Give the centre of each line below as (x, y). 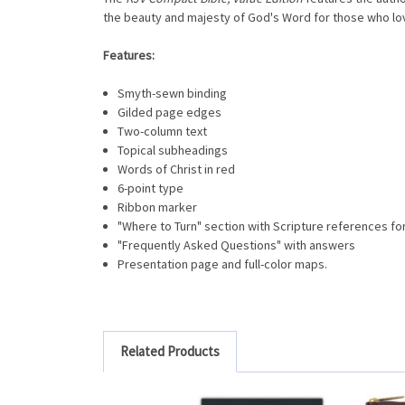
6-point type (151, 188)
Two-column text (163, 131)
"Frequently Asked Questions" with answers (237, 245)
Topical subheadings (173, 150)
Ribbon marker (158, 207)
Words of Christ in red (177, 169)
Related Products (170, 351)
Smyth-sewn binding (173, 93)
